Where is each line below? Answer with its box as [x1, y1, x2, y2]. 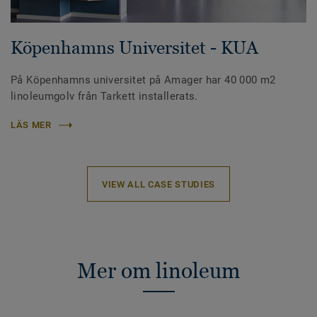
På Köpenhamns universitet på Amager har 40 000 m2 [11, 74, 276, 87]
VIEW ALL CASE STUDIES [102, 178, 215, 190]
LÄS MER [11, 120, 52, 131]
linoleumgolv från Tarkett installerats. [11, 90, 198, 103]
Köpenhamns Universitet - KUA [11, 38, 258, 58]
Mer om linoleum [77, 258, 240, 284]
